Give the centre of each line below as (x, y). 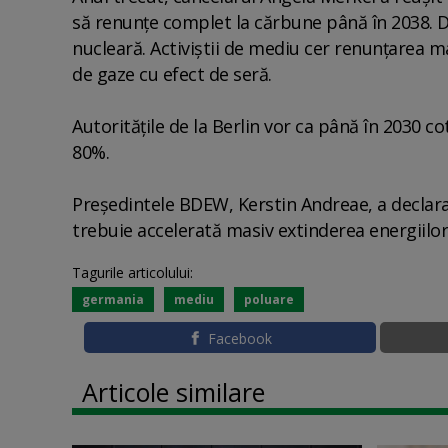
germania (113, 299)
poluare (269, 299)
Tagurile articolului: (132, 272)
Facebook (239, 338)
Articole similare (173, 392)
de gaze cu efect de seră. (172, 73)
